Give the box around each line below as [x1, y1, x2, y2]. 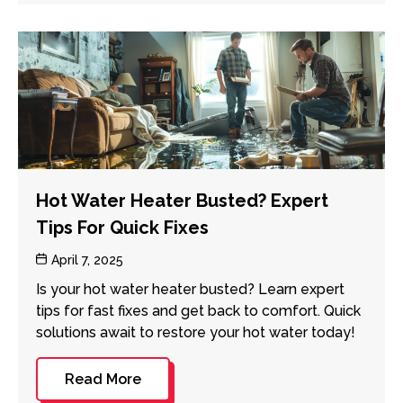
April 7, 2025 [51, 252, 123, 267]
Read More [65, 370, 141, 388]
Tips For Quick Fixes [36, 216, 209, 238]
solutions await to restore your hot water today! [36, 323, 355, 341]
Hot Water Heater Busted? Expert [36, 189, 328, 211]
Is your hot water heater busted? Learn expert [36, 280, 345, 298]
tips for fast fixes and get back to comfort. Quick [36, 301, 361, 319]
